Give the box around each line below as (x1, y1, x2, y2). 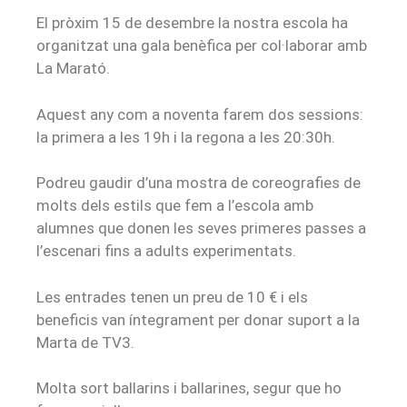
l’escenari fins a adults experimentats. (36, 242, 296, 261)
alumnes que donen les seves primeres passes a (36, 219, 366, 238)
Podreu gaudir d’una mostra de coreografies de (36, 174, 361, 193)
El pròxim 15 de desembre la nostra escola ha (36, 14, 348, 33)
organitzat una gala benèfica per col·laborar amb (36, 36, 367, 55)
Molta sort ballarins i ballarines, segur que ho (36, 379, 342, 398)
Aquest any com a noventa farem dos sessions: (36, 104, 363, 124)
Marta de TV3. (36, 333, 134, 352)
